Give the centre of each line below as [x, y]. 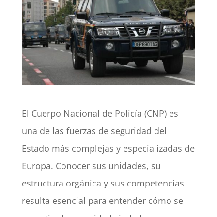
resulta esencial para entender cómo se [102, 201]
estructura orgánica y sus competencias [103, 183]
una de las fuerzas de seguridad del [94, 131]
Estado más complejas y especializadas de [108, 148]
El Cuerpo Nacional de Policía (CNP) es [100, 114]
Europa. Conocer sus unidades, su [91, 166]
